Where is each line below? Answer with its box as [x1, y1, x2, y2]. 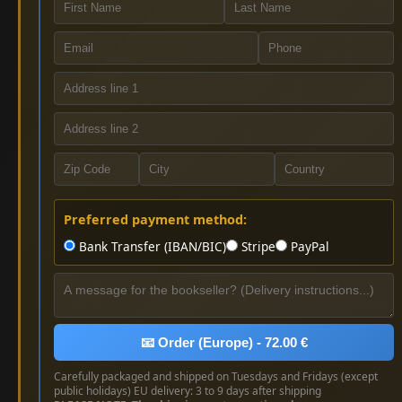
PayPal [287, 237, 329, 255]
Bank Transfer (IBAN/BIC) [75, 237, 226, 255]
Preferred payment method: [64, 210, 247, 228]
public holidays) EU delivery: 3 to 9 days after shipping [54, 382, 321, 398]
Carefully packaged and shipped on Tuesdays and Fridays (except [54, 368, 378, 384]
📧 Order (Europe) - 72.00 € [140, 334, 308, 350]
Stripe [238, 237, 275, 255]
